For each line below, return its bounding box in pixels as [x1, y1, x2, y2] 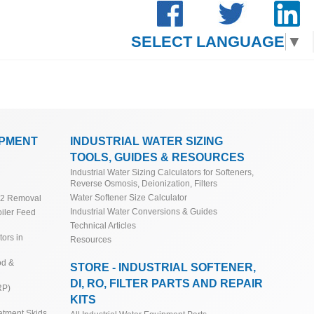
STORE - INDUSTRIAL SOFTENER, [70, 261, 257, 274]
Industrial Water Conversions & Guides [70, 207, 218, 217]
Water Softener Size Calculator [70, 193, 188, 203]
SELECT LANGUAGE [131, 33, 285, 51]
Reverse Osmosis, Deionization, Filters [70, 179, 218, 189]
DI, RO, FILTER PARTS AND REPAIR [70, 277, 264, 290]
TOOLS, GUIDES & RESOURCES [70, 151, 245, 164]
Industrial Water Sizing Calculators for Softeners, [70, 168, 254, 177]
